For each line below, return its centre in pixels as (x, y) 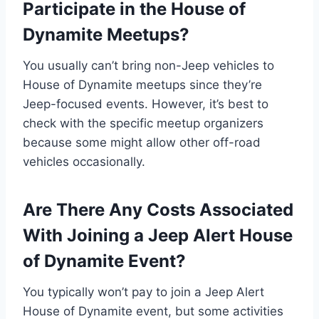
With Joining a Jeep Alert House (158, 235)
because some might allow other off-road (142, 142)
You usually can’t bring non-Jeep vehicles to (148, 65)
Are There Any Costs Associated (158, 209)
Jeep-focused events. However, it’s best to (146, 104)
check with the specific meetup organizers (143, 123)
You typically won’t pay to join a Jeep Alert (143, 292)
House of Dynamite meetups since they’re (142, 84)
